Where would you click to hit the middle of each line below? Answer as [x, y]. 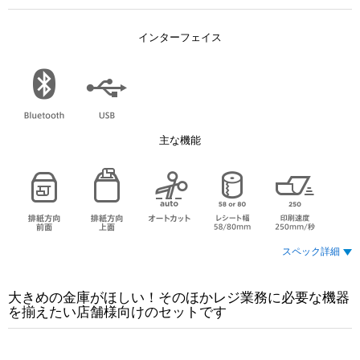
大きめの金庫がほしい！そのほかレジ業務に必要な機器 [179, 298]
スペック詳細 [311, 252]
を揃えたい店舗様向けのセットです [117, 313]
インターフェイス [180, 38]
